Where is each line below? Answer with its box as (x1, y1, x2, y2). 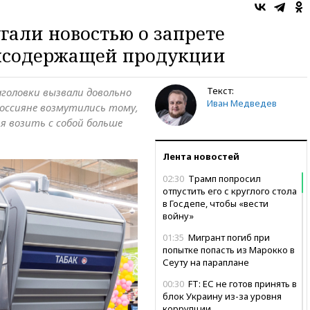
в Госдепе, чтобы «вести (163, 197, 268, 210)
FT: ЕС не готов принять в (186, 277, 297, 290)
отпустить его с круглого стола (163, 184, 297, 197)
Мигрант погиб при (186, 230, 270, 244)
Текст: (207, 84, 234, 97)
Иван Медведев (207, 96, 277, 109)
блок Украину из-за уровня (163, 289, 282, 302)
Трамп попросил (186, 172, 261, 185)
